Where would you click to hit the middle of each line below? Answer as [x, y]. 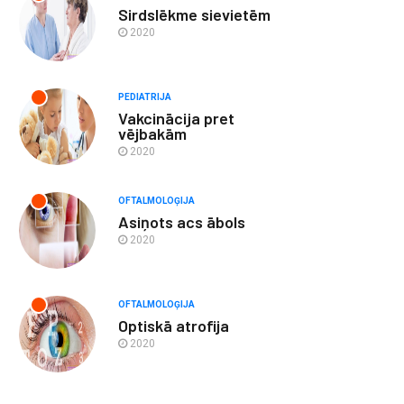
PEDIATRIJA [145, 97]
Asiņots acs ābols [182, 222]
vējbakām [152, 133]
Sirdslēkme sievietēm [194, 14]
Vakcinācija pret [176, 118]
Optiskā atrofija [174, 326]
